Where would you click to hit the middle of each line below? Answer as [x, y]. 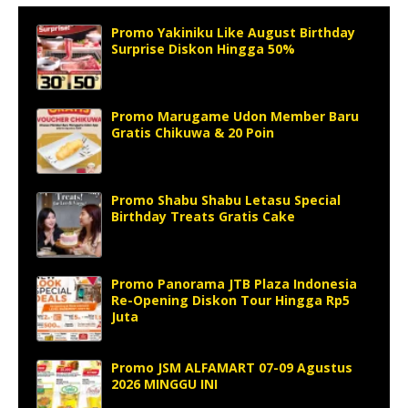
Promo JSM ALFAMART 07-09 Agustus [232, 367]
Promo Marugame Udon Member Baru [235, 116]
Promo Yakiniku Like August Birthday [233, 32]
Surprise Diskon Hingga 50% [203, 48]
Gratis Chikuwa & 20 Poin [193, 132]
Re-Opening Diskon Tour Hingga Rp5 [230, 300]
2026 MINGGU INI [164, 383]
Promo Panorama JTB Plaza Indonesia [234, 283]
